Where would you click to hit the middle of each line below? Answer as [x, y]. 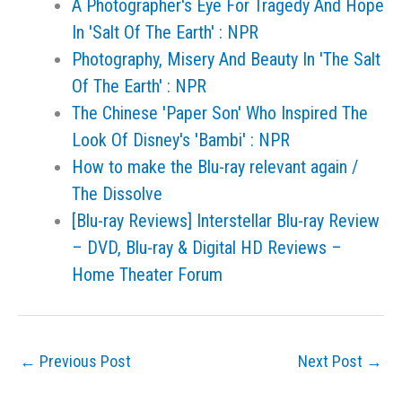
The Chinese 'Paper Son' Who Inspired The [220, 113]
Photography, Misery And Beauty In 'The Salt [226, 59]
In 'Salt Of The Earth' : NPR [165, 32]
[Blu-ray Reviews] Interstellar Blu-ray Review [226, 221]
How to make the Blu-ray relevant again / [215, 167]
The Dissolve [117, 194]
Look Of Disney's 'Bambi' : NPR [181, 140]
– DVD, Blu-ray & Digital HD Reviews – [207, 248]
